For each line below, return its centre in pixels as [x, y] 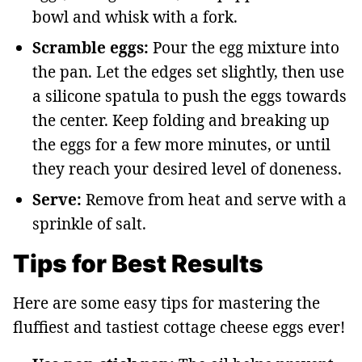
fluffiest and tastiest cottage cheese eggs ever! [179, 328]
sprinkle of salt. [89, 224]
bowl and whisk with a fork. [135, 17]
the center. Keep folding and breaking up [181, 121]
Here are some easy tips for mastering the [166, 303]
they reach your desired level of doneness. [187, 169]
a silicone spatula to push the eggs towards [189, 97]
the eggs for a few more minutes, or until [181, 145]
